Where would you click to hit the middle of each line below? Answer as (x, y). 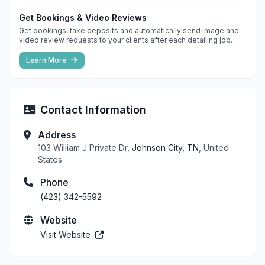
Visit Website (67, 234)
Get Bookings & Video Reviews (83, 17)
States (50, 159)
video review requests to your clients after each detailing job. (126, 40)
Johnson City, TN (165, 147)
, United (214, 147)
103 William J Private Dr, (85, 147)
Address (57, 135)
